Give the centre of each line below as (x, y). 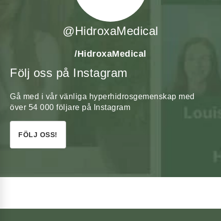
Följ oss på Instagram (69, 73)
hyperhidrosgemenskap (133, 97)
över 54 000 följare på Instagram (70, 108)
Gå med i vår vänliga (50, 97)
